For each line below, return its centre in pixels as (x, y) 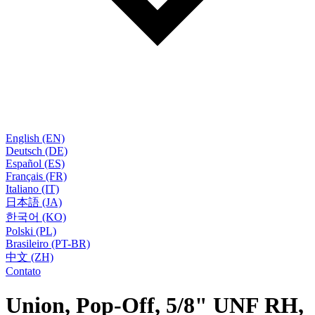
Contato (23, 271)
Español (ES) (35, 163)
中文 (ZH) (30, 257)
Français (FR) (36, 176)
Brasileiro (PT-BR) (48, 244)
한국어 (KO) (36, 217)
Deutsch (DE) (37, 151)
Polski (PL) (31, 231)
